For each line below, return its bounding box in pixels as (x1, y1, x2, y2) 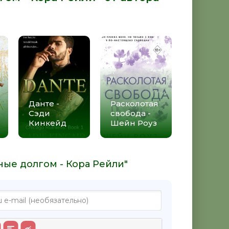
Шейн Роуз (110, 118, 157, 128)
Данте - (29, 98, 59, 108)
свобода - (110, 108, 151, 118)
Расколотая (110, 98, 158, 108)
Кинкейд (29, 118, 66, 128)
